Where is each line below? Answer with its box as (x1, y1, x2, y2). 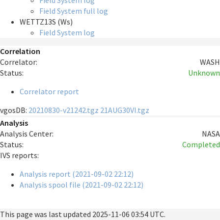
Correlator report (20, 86, 79, 97)
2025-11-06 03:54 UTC (92, 209, 164, 219)
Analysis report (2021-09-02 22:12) (20, 168, 134, 179)
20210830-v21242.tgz (28, 105, 99, 115)
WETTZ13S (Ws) (20, 17, 73, 27)
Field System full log (39, 6, 108, 16)
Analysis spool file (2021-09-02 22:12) (20, 179, 143, 190)
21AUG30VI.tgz (100, 105, 149, 115)
